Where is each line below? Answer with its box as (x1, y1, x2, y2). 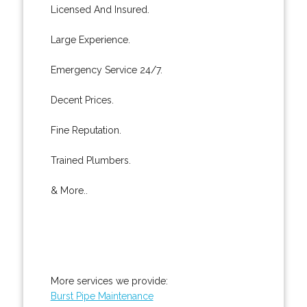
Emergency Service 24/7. (50, 64, 162, 75)
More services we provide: (50, 275, 168, 286)
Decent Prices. (50, 94, 114, 106)
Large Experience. (50, 34, 130, 45)
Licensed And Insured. (50, 3, 149, 15)
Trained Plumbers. (50, 154, 131, 166)
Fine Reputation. (50, 124, 121, 136)
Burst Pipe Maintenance (50, 290, 153, 302)
